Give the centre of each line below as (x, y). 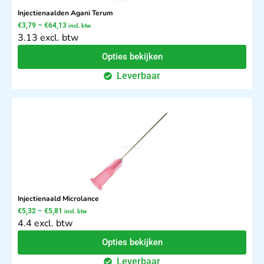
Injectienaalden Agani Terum (65, 13)
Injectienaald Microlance (58, 199)
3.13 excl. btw (48, 38)
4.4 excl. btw (45, 224)
